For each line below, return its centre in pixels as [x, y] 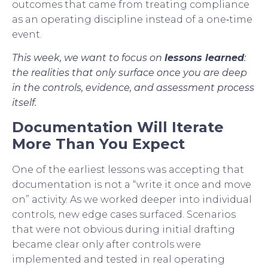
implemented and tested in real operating [118, 259]
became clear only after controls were [106, 244]
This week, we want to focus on [88, 58]
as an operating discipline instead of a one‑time [132, 19]
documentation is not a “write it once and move [132, 184]
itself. [24, 103]
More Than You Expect [98, 144]
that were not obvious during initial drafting [124, 229]
